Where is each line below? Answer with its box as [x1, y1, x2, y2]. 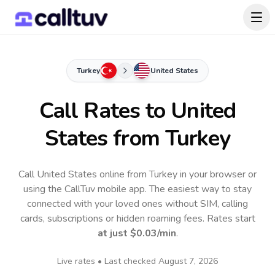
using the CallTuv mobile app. [23, 182, 149, 196]
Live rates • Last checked [57, 255, 158, 267]
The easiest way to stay [149, 182, 252, 196]
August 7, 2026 [158, 255, 218, 267]
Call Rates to [39, 96, 171, 126]
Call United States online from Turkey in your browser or [18, 168, 257, 181]
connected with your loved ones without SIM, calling [27, 197, 248, 211]
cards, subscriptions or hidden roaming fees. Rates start [20, 212, 255, 225]
